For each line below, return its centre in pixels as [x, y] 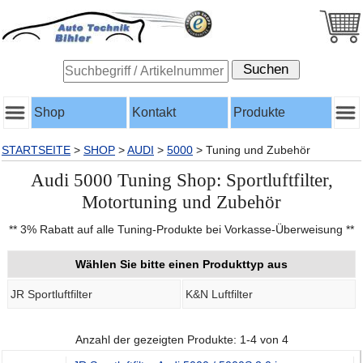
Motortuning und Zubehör [181, 202]
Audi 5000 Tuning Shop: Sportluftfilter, [181, 180]
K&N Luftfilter [219, 295]
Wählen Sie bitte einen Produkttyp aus [181, 265]
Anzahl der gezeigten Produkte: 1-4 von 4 [181, 340]
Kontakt [154, 112]
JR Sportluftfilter [51, 295]
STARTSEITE [36, 150]
